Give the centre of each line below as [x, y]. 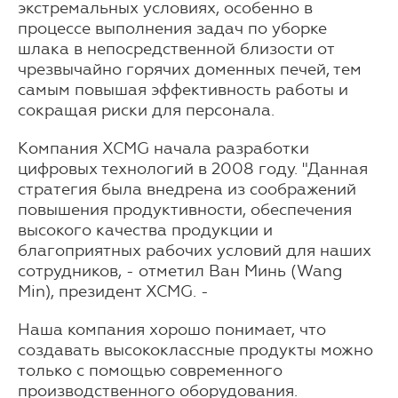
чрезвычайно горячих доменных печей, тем [190, 70]
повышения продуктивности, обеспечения [185, 210]
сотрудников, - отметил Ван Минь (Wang [180, 271]
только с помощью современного [150, 371]
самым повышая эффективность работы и [183, 90]
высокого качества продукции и [145, 231]
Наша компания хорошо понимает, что [172, 330]
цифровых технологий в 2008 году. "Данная [193, 169]
